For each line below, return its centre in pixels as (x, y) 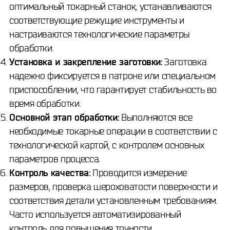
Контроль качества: (50, 172)
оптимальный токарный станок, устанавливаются (110, 6)
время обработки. (45, 103)
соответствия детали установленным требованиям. (113, 200)
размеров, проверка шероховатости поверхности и (113, 186)
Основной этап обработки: (64, 117)
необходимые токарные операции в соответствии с (113, 131)
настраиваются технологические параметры (99, 34)
